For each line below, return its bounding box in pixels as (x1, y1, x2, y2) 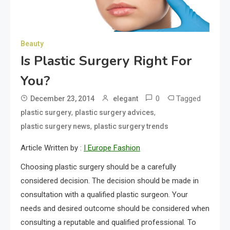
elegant (113, 94, 138, 103)
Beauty (21, 39, 44, 48)
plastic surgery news (21, 122, 90, 130)
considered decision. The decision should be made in (21, 176, 199, 185)
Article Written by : (21, 143, 84, 152)
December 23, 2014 (30, 94, 94, 103)
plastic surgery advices (75, 108, 154, 117)
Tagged (176, 93, 201, 103)
